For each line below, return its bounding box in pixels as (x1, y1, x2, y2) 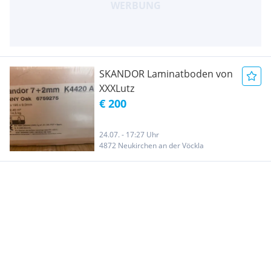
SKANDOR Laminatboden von (99, 67, 233, 80)
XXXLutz (99, 81, 134, 95)
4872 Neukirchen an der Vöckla (99, 140, 204, 151)
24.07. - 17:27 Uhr (99, 129, 159, 140)
